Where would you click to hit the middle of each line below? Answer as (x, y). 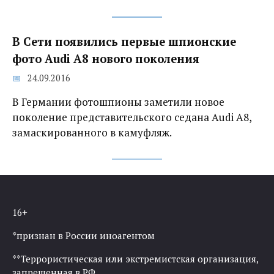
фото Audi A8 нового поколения (106, 58)
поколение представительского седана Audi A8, (132, 117)
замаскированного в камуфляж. (92, 133)
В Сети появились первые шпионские (124, 41)
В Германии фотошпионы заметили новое (118, 102)
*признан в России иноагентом (83, 236)
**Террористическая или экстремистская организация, (135, 259)
